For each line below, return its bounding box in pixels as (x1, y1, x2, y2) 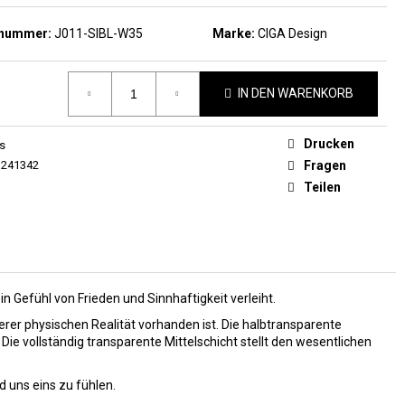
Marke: (212, 26, 258, 42)
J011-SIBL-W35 (54, 26, 144, 42)
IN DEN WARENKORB (238, 86, 353, 101)
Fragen (304, 158, 346, 174)
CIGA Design (257, 26, 327, 42)
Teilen (304, 180, 341, 195)
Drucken (304, 137, 354, 152)
